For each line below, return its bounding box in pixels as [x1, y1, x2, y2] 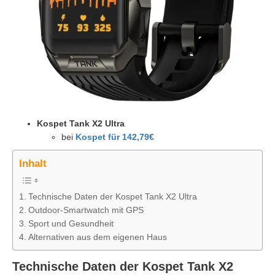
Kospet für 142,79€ [76, 132, 154, 142]
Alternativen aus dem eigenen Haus [28, 232, 167, 242]
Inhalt [19, 158, 47, 170]
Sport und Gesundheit [28, 219, 114, 229]
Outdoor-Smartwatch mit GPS [28, 205, 144, 215]
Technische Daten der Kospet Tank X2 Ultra [28, 192, 197, 202]
